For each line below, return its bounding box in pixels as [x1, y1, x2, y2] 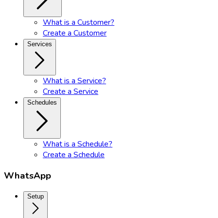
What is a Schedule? [43, 139, 112, 149]
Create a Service [43, 86, 98, 97]
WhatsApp [4, 169, 51, 182]
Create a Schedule [43, 149, 105, 160]
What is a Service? [43, 75, 106, 86]
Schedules [27, 99, 57, 106]
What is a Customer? [43, 17, 114, 28]
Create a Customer [43, 28, 107, 38]
